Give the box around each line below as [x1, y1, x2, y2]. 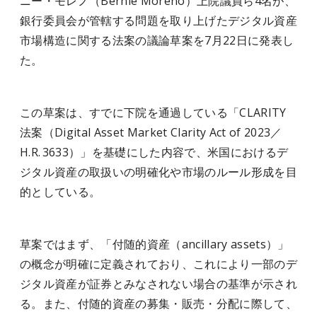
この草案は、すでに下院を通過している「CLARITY [20, 105, 287, 120]
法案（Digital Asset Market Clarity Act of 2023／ [20, 125, 282, 140]
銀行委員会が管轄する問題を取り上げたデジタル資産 [20, 13, 297, 28]
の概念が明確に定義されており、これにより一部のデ [20, 256, 297, 272]
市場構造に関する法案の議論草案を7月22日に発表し [20, 33, 294, 48]
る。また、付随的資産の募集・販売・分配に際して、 [20, 296, 297, 311]
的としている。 [20, 184, 101, 200]
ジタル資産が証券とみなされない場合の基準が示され [20, 276, 297, 292]
